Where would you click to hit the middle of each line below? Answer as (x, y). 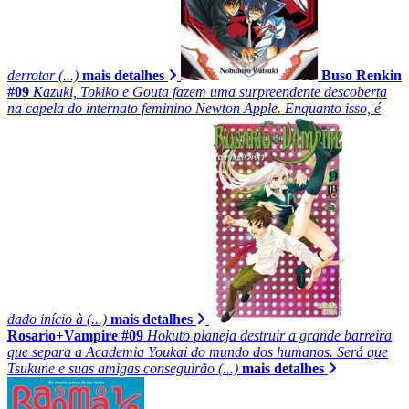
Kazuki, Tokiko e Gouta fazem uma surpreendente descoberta (210, 91)
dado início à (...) (57, 319)
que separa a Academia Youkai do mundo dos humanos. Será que (198, 351)
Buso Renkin (362, 75)
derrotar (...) (43, 75)
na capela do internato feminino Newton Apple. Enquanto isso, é (194, 108)
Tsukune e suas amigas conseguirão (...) (123, 368)
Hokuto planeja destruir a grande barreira (269, 335)
